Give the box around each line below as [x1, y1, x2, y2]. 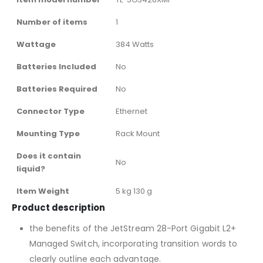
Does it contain [16, 150, 81, 161]
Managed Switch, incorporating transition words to [29, 237, 238, 249]
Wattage [16, 38, 56, 50]
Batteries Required [16, 83, 97, 95]
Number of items [16, 16, 87, 28]
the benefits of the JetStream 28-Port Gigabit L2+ [29, 222, 237, 234]
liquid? [16, 163, 45, 174]
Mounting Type [16, 127, 80, 139]
